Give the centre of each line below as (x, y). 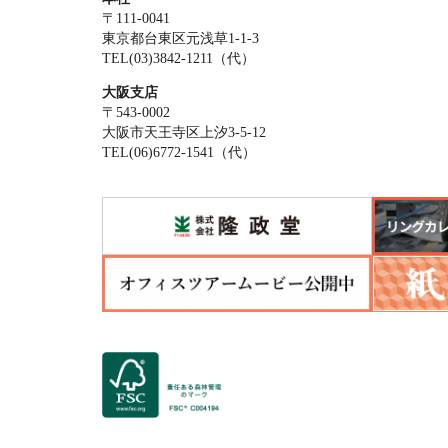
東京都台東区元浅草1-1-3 (180, 38)
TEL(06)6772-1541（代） (179, 152)
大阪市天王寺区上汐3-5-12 (184, 132)
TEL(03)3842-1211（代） (178, 58)
